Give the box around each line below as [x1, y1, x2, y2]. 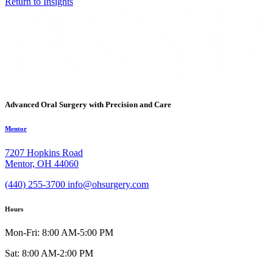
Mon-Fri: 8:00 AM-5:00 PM [5, 227, 113, 238]
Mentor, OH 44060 [5, 158, 79, 169]
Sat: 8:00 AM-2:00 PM [5, 248, 93, 259]
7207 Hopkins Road [5, 147, 83, 158]
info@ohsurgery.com [68, 179, 149, 190]
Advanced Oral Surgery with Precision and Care [5, 99, 171, 109]
